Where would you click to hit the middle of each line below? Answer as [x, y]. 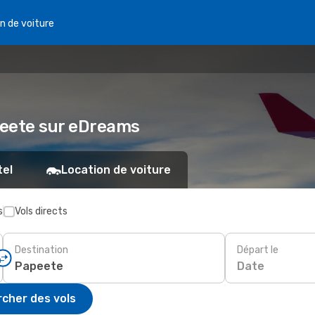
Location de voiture [116, 170]
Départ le [258, 250]
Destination [41, 250]
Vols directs [41, 211]
